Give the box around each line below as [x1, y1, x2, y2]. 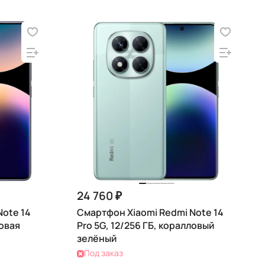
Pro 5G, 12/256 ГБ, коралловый [77, 219, 214, 232]
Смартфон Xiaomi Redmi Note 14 [77, 206, 224, 219]
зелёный [77, 232, 117, 245]
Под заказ [84, 247, 123, 258]
